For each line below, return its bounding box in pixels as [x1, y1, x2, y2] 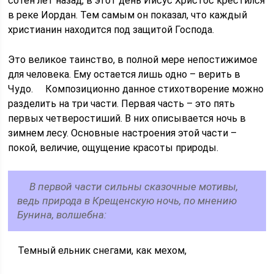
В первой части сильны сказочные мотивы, [17, 180, 239, 193]
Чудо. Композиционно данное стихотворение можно [8, 83, 264, 95]
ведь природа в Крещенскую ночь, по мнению [17, 194, 237, 207]
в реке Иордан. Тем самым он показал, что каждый [8, 9, 248, 21]
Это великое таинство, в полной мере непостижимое [8, 54, 258, 65]
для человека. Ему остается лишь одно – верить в [8, 68, 241, 80]
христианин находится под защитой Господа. [8, 24, 215, 35]
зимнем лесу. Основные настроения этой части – [8, 127, 237, 139]
